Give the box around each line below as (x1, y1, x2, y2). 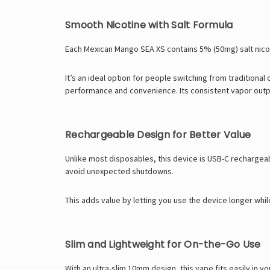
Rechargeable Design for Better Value (65, 127, 251, 142)
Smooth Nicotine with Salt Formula (65, 17, 233, 32)
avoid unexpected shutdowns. (65, 165, 174, 177)
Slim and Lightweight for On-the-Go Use (65, 237, 261, 251)
